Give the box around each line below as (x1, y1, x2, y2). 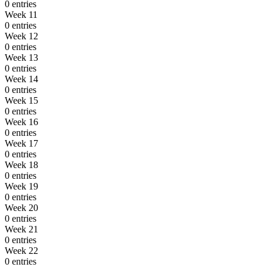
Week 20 (5, 202, 38, 213)
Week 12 (5, 30, 38, 41)
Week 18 (5, 159, 38, 170)
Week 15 (5, 95, 38, 105)
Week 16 (5, 116, 38, 127)
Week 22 (5, 245, 38, 256)
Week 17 (5, 138, 38, 148)
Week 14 (5, 73, 38, 84)
